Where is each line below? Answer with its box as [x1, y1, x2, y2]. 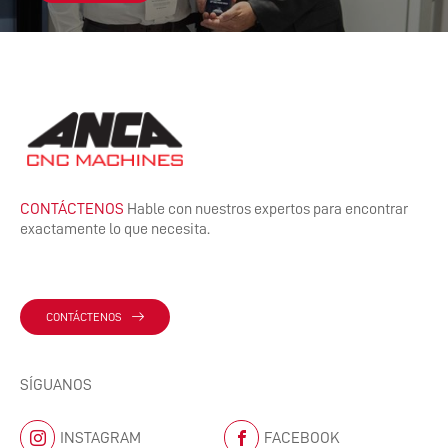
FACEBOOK [264, 429, 340, 446]
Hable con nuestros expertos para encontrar [124, 201, 408, 218]
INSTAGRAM [60, 429, 141, 446]
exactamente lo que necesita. [20, 221, 210, 238]
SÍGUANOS [20, 377, 92, 394]
